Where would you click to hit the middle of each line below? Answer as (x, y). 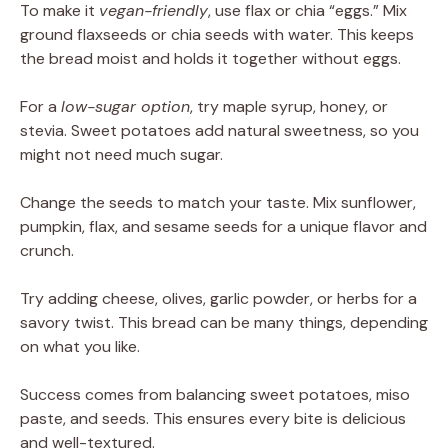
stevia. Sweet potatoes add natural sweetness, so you (219, 130)
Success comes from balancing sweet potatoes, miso (215, 394)
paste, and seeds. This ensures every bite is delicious (213, 418)
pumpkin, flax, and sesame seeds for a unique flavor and (223, 226)
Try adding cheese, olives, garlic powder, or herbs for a (218, 298)
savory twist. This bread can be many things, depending (224, 322)
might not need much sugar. (121, 154)
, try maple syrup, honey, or (289, 106)
